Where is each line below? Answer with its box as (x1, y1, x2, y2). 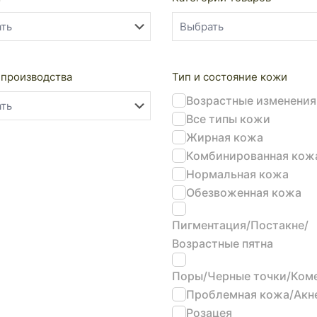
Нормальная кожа (186, 167, 289, 181)
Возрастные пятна (172, 236, 274, 250)
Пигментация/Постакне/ (172, 218, 309, 232)
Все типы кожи (186, 112, 271, 126)
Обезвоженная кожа (186, 185, 302, 200)
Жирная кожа (186, 130, 264, 144)
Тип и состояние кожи (172, 70, 288, 83)
